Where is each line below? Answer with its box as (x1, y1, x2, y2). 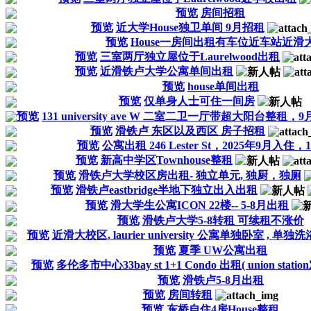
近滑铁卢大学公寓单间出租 (99, 65, 233, 77)
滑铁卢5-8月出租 (182, 274, 264, 286)
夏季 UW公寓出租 (178, 244, 267, 256)
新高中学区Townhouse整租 (100, 153, 233, 166)
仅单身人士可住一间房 (144, 94, 255, 107)
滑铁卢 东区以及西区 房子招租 (115, 124, 265, 137)
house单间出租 (187, 80, 259, 92)
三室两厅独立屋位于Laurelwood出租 (100, 50, 280, 62)
